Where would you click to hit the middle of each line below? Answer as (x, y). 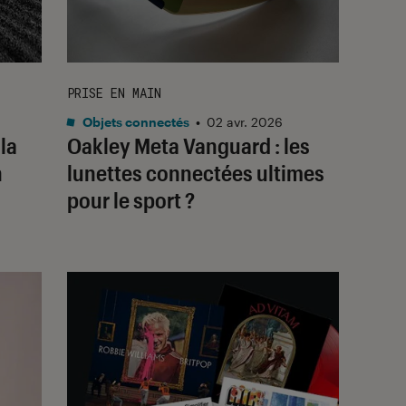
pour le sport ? (131, 199)
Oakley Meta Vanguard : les (188, 145)
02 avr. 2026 (245, 121)
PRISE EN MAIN (114, 92)
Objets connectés (135, 121)
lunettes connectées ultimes (196, 172)
